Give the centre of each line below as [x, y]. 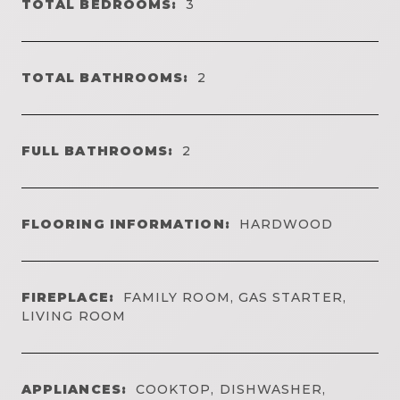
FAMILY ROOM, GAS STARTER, [234, 297]
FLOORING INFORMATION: [126, 224]
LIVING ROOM [74, 316]
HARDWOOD [286, 224]
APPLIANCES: [74, 389]
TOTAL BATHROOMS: [105, 77]
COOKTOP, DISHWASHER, [231, 389]
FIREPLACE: [68, 297]
